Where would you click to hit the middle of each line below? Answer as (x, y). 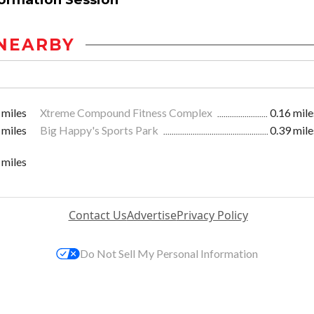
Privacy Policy (212, 216)
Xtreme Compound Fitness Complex (127, 113)
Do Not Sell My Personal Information (169, 254)
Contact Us (97, 216)
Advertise (151, 216)
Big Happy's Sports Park (100, 130)
